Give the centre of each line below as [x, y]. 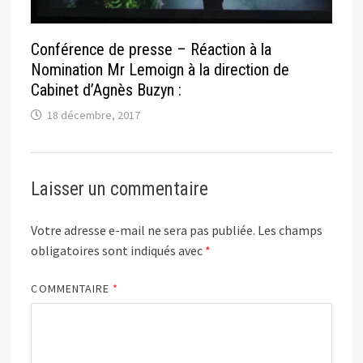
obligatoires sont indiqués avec [118, 251]
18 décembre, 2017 [94, 115]
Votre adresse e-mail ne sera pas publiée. [143, 231]
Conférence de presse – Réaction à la [152, 50]
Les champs [290, 231]
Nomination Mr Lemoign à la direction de [160, 70]
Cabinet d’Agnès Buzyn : [107, 90]
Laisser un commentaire [120, 190]
